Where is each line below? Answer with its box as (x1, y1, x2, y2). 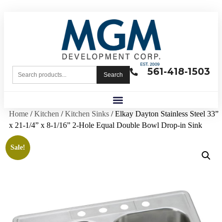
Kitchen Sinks (65, 110, 109, 118)
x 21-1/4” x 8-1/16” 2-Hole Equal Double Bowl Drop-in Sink (9, 121, 202, 130)
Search (103, 71, 123, 79)
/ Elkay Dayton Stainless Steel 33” (109, 110, 219, 118)
